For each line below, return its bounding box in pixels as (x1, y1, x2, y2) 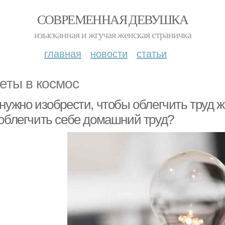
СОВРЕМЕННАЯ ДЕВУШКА (37, 11, 188, 28)
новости (90, 46, 128, 60)
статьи (137, 46, 167, 60)
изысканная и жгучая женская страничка (34, 28, 191, 41)
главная (44, 46, 81, 60)
